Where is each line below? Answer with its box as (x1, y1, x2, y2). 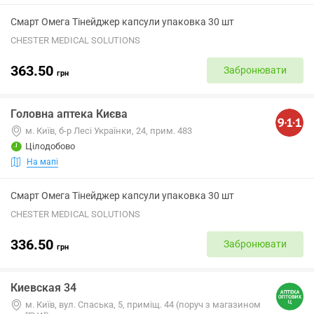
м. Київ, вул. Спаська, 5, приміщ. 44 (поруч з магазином (25, 299, 261, 310)
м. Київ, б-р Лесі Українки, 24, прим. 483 (25, 125, 192, 136)
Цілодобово (25, 141, 75, 151)
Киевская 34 (11, 281, 76, 294)
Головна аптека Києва (11, 107, 128, 121)
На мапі (27, 156, 58, 167)
